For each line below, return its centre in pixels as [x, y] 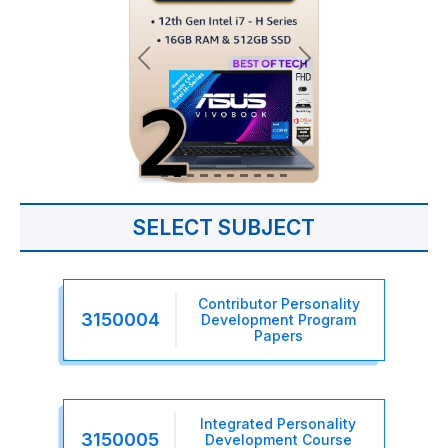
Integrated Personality [278, 423]
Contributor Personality [278, 303]
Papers [278, 335]
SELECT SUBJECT [224, 227]
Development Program [278, 319]
